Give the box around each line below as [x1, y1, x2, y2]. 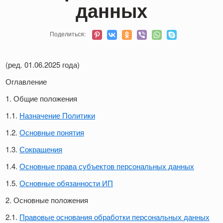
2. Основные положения [5, 195, 88, 206]
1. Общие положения [5, 93, 77, 104]
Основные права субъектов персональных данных [19, 161, 194, 172]
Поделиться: [49, 29, 87, 38]
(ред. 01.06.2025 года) [5, 59, 80, 70]
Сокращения [19, 144, 62, 155]
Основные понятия [19, 127, 84, 138]
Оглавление [5, 76, 47, 87]
